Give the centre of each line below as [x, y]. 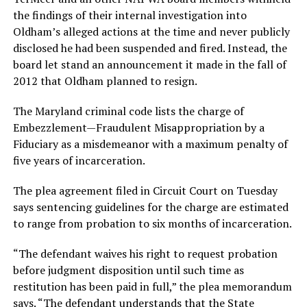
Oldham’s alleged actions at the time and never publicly [151, 32]
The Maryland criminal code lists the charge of [128, 111]
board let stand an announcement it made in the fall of [149, 65]
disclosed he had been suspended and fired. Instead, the [150, 48]
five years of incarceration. [79, 161]
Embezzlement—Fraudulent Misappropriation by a [138, 128]
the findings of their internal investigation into [130, 15]
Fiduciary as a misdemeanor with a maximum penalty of [150, 144]
